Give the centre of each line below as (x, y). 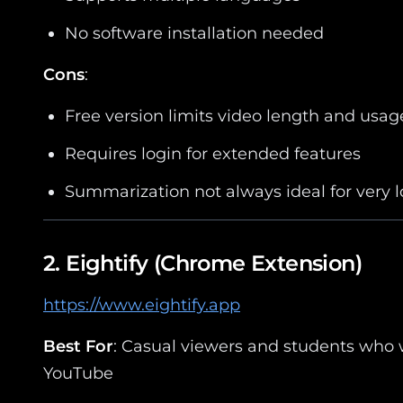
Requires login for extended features (213, 153)
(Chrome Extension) (255, 263)
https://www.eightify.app (142, 304)
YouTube (78, 373)
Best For (78, 346)
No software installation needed (194, 33)
